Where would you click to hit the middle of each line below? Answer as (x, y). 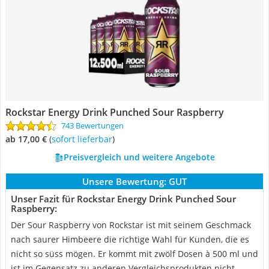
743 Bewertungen (92, 125)
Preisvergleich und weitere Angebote (139, 157)
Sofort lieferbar (84, 139)
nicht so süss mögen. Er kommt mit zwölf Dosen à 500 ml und (134, 254)
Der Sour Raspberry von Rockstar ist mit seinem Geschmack (131, 225)
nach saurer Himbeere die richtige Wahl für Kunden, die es (130, 239)
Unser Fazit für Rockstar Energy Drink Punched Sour (123, 199)
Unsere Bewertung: (124, 181)
